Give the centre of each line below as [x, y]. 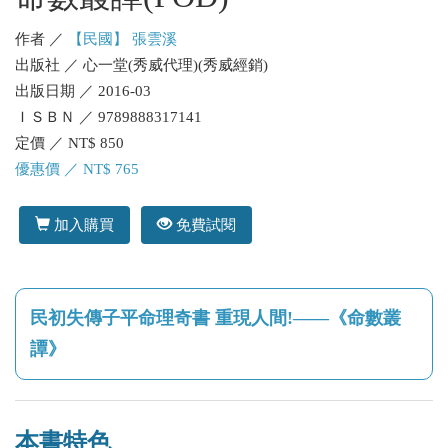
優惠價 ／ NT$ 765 [77, 169]
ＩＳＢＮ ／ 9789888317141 [108, 117]
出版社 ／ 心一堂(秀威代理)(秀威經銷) [141, 65]
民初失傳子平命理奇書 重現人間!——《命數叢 [215, 317]
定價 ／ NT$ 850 [69, 143]
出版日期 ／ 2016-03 [83, 91]
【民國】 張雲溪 [122, 39]
